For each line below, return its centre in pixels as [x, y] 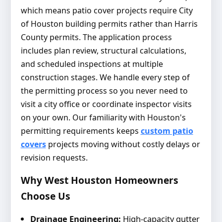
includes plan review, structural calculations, [103, 51]
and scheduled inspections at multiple [92, 64]
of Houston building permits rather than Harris [109, 24]
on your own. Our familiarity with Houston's [103, 118]
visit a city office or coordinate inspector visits [106, 104]
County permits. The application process [96, 37]
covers [33, 144]
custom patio [167, 131]
